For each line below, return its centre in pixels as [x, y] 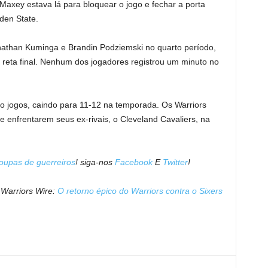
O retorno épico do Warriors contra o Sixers [140, 191]
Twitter [175, 162]
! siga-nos [95, 162]
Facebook [135, 162]
